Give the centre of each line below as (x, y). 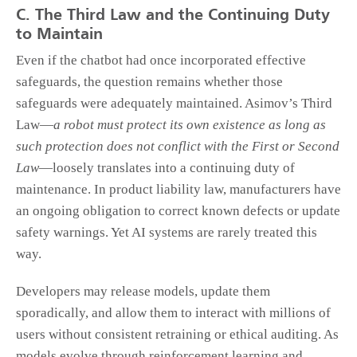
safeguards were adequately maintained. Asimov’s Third (174, 104)
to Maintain (59, 35)
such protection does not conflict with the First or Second (178, 147)
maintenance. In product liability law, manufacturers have (178, 190)
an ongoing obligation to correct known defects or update (178, 211)
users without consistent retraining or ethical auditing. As (177, 335)
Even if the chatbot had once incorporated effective (161, 61)
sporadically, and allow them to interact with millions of (173, 313)
